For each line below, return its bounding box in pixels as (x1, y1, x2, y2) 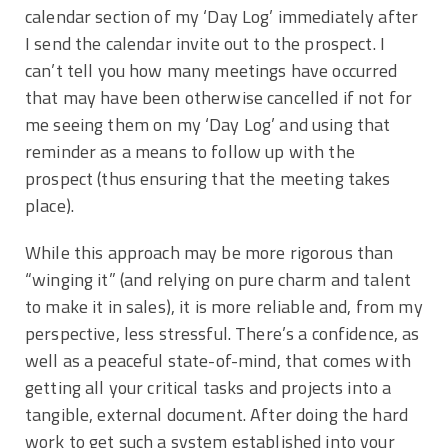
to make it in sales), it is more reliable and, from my (25, 292, 423, 320)
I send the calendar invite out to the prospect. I (25, 29, 386, 57)
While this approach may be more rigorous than (25, 238, 394, 266)
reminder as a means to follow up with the (25, 137, 355, 165)
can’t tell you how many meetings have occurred (25, 56, 398, 84)
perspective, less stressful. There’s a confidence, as (25, 319, 420, 347)
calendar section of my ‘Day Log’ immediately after (25, 2, 419, 30)
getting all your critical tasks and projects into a (25, 373, 392, 401)
